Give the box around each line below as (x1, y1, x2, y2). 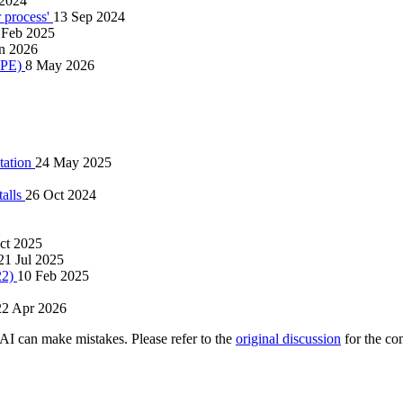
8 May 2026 (25, 57, 94, 73)
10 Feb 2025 (17, 267, 89, 283)
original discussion (236, 330, 341, 346)
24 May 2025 (35, 154, 112, 170)
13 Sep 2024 (53, 8, 125, 24)
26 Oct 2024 (25, 186, 96, 202)
